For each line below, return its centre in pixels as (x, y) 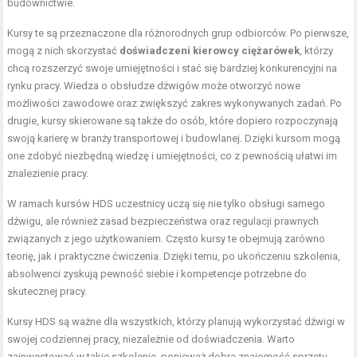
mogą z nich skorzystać (64, 50)
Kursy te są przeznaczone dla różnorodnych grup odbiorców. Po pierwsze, (178, 33)
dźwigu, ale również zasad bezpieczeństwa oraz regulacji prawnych (163, 221)
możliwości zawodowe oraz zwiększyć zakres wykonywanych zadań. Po (175, 103)
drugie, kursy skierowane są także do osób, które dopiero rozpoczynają (173, 120)
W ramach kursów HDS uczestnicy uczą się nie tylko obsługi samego (167, 203)
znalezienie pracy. (48, 173)
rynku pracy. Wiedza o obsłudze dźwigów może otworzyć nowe (154, 85)
